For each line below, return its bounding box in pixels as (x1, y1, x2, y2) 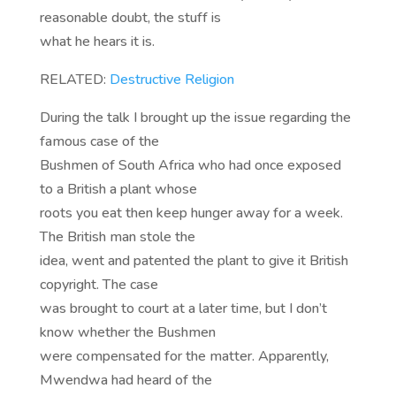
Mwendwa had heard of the (39, 370, 212, 391)
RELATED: (39, 70, 110, 90)
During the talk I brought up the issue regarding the (39, 108, 351, 128)
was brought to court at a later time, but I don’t (39, 299, 327, 319)
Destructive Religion (109, 70, 234, 90)
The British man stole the (39, 227, 195, 247)
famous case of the (39, 132, 159, 152)
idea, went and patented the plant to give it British (39, 251, 348, 271)
